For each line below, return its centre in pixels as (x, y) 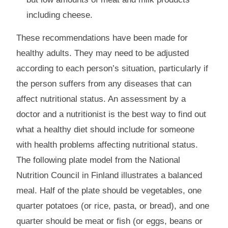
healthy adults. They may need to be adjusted (103, 53)
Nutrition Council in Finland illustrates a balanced (109, 176)
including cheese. (60, 15)
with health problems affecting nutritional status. (107, 145)
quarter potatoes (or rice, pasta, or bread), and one (113, 206)
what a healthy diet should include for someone (106, 130)
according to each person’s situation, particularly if (112, 69)
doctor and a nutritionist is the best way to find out (111, 115)
